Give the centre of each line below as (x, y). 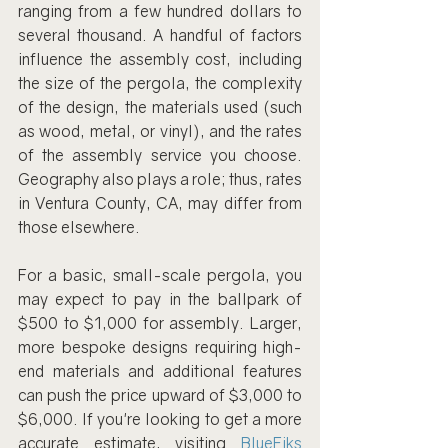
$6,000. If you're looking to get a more (160, 418)
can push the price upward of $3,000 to (160, 394)
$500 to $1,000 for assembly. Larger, (160, 322)
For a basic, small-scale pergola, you (160, 274)
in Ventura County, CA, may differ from (160, 202)
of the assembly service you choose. (160, 154)
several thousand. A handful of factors (160, 34)
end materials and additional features (160, 370)
